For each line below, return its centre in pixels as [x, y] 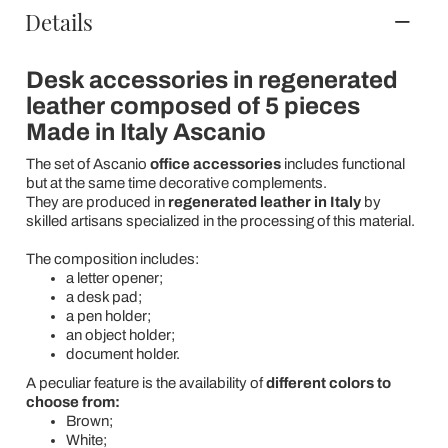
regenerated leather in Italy [264, 202]
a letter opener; [114, 278]
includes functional [342, 164]
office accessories [215, 164]
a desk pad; [103, 297]
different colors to [328, 383]
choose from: [72, 402]
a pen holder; [108, 316]
